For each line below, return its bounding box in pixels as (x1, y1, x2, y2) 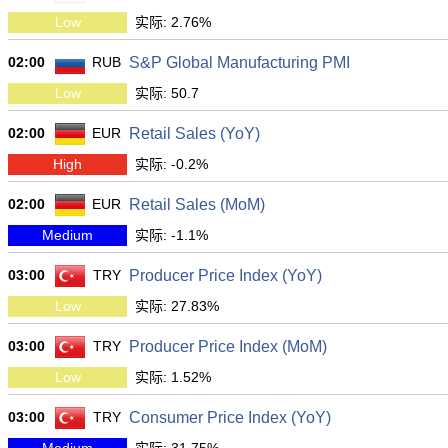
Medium (42, 227, 93, 243)
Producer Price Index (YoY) (129, 267, 322, 284)
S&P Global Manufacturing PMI (129, 54, 350, 71)
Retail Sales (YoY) (129, 125, 260, 142)
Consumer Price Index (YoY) (129, 409, 331, 426)
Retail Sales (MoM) (129, 196, 265, 213)
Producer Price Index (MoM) (129, 338, 327, 355)
